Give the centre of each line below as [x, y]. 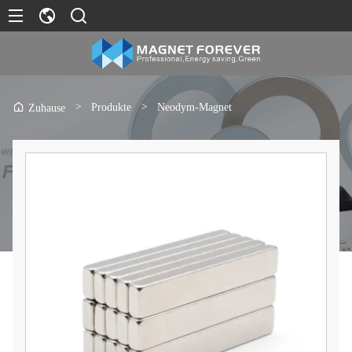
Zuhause [47, 108]
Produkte [111, 107]
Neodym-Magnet [194, 107]
